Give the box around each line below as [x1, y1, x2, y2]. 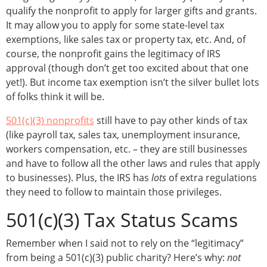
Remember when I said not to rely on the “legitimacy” [6, 237, 244, 250]
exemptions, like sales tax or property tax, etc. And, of [6, 33, 246, 46]
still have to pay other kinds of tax [94, 114, 247, 128]
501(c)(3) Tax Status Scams [6, 207, 238, 233]
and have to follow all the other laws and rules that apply [6, 157, 260, 170]
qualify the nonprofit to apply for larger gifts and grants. [6, 4, 257, 18]
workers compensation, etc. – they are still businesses [6, 142, 247, 156]
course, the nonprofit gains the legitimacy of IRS [6, 47, 221, 61]
